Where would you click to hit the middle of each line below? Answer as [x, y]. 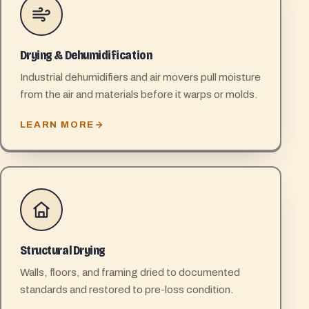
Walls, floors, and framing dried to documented [130, 272]
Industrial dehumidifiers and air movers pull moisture [140, 77]
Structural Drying [62, 251]
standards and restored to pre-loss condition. [127, 290]
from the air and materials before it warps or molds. [139, 94]
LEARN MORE [57, 124]
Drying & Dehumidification [86, 56]
